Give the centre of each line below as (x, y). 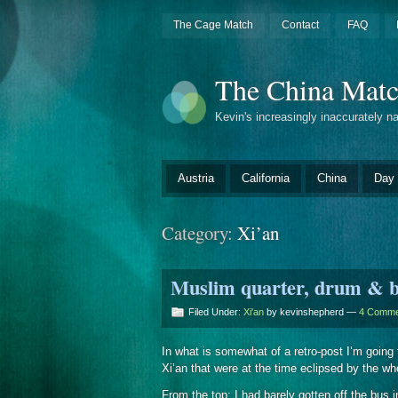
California (266, 178)
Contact (300, 25)
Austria (196, 178)
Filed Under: (216, 311)
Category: (199, 232)
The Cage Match (213, 25)
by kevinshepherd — (311, 311)
